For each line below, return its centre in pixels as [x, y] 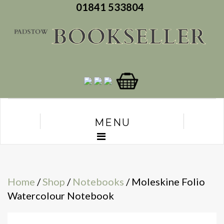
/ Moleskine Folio [164, 182]
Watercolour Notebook [61, 196]
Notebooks [98, 182]
